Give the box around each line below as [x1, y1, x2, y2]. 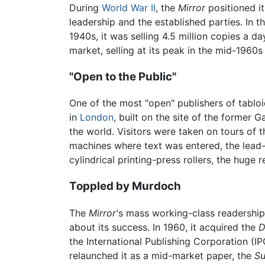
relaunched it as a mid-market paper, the [69, 249, 254, 261]
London [80, 111, 114, 124]
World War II [102, 1, 156, 14]
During [69, 1, 102, 14]
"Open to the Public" [69, 69, 176, 83]
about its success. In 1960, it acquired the [69, 221, 258, 233]
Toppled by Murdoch [69, 179, 181, 193]
